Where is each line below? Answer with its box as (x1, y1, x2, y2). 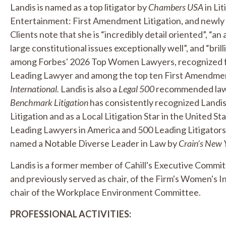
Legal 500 (119, 83, 154, 94)
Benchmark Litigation (10, 97, 88, 108)
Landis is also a (59, 83, 119, 94)
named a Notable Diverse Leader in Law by (10, 138, 179, 149)
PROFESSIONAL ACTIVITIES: (10, 208, 131, 219)
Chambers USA (148, 2, 203, 13)
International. (10, 83, 59, 94)
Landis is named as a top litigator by (10, 2, 148, 13)
